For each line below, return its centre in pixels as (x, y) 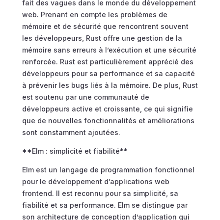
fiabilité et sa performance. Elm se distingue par (105, 205)
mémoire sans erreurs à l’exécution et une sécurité (109, 50)
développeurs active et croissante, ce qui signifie (107, 109)
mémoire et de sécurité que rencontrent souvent (105, 27)
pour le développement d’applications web (96, 182)
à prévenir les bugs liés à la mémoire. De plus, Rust (110, 85)
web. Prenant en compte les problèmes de (95, 15)
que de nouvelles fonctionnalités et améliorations (108, 121)
